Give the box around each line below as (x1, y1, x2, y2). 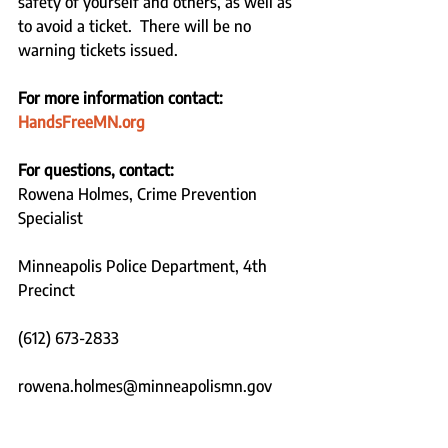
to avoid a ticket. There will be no (18, 15, 255, 36)
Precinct (18, 279, 83, 300)
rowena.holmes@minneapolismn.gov (18, 375, 272, 396)
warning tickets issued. (18, 39, 178, 60)
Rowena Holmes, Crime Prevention (18, 183, 261, 204)
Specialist (18, 207, 87, 228)
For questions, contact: (18, 159, 174, 180)
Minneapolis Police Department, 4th (18, 255, 271, 276)
